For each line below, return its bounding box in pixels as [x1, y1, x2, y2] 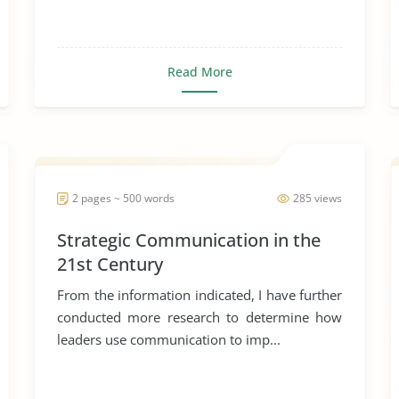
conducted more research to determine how [57, 308, 342, 326]
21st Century [57, 252, 163, 276]
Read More [167, 63, 232, 80]
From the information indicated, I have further [57, 286, 342, 304]
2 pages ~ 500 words [72, 191, 175, 206]
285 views [293, 191, 342, 206]
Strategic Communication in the [57, 228, 321, 252]
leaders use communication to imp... [57, 330, 281, 348]
